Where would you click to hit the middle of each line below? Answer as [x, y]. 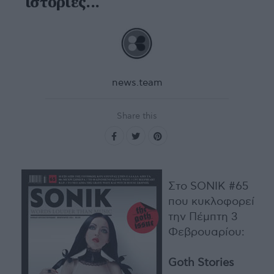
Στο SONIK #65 [208, 186]
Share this [137, 116]
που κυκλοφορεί [211, 202]
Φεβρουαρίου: [206, 232]
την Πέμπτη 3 [203, 217]
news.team [137, 83]
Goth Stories [201, 263]
